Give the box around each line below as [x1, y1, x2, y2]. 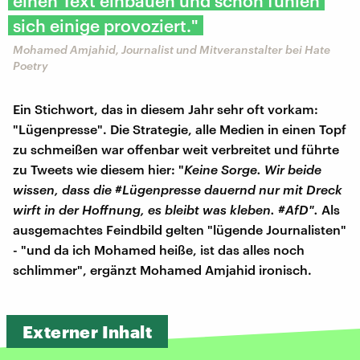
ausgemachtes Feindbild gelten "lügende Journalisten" [13, 221, 346, 237]
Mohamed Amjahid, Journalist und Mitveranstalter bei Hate [13, 42, 330, 56]
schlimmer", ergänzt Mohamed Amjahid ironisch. [13, 261, 312, 277]
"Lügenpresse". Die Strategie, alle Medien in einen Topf [13, 121, 346, 137]
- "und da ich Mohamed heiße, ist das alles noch [13, 241, 305, 257]
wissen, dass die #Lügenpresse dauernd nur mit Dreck [13, 181, 342, 197]
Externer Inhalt [22, 321, 152, 342]
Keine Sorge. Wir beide [184, 161, 321, 177]
